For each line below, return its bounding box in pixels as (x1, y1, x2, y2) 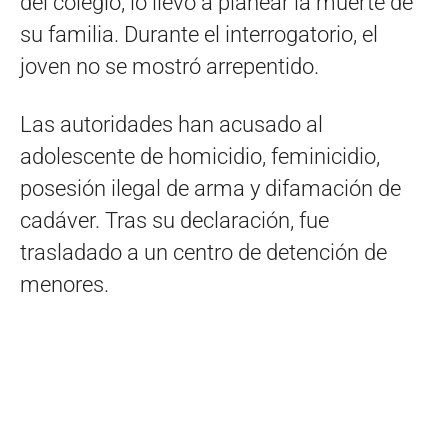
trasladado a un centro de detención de (20, 240, 387, 266)
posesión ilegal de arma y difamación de (20, 176, 401, 202)
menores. (20, 272, 109, 298)
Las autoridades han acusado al (20, 112, 323, 138)
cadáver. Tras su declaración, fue (20, 208, 329, 234)
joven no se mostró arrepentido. (20, 54, 319, 80)
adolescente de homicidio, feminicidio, (20, 144, 380, 170)
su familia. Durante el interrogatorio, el (20, 22, 378, 48)
